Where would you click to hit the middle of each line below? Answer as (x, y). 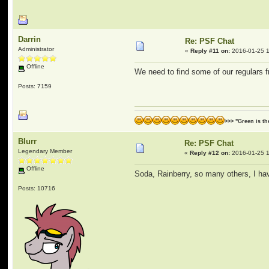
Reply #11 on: (210, 51)
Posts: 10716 (37, 188)
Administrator (36, 49)
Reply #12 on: (210, 153)
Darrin (30, 39)
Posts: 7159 (35, 86)
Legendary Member (45, 151)
